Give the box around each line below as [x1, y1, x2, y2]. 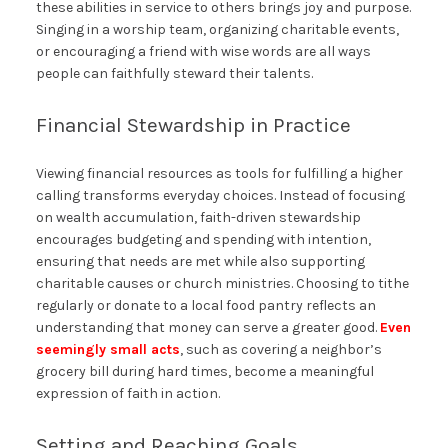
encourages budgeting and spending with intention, [35, 231, 371, 249]
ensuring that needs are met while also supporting [35, 253, 365, 271]
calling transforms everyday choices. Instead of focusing [35, 187, 405, 205]
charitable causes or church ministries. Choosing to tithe [35, 275, 409, 293]
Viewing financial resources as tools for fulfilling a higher [35, 165, 403, 183]
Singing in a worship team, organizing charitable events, [35, 21, 399, 39]
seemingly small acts [35, 341, 180, 359]
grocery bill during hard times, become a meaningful [35, 363, 374, 381]
